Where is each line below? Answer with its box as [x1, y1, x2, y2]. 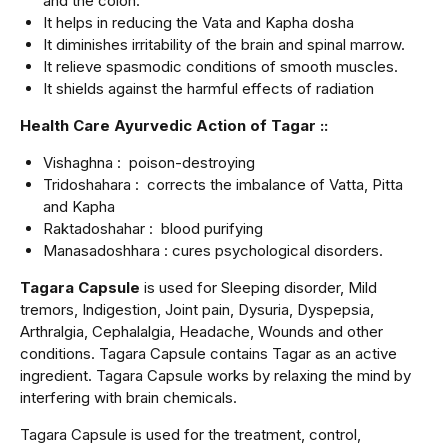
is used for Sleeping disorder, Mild [140, 278, 377, 298]
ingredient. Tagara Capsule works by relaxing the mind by [20, 366, 411, 386]
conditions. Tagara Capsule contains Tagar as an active [20, 344, 397, 364]
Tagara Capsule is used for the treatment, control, [20, 425, 361, 445]
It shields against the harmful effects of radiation [42, 79, 374, 99]
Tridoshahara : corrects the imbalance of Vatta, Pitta [42, 175, 403, 195]
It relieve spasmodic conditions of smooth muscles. [42, 57, 398, 77]
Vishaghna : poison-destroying [42, 153, 255, 173]
